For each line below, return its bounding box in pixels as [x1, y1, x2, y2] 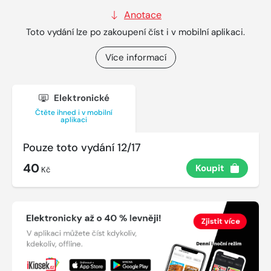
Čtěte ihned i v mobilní [35, 108, 113, 118]
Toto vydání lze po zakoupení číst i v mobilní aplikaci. [26, 26, 245, 39]
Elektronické [51, 92, 109, 105]
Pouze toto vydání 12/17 [23, 140, 141, 155]
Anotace [124, 8, 162, 22]
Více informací [105, 51, 166, 64]
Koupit [195, 162, 224, 174]
